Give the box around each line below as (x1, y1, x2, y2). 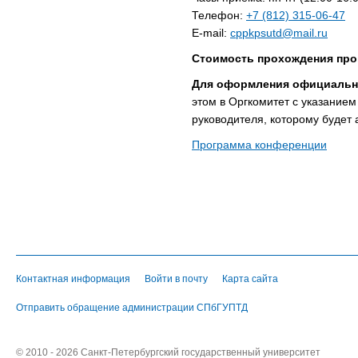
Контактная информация (16, 273, 130, 285)
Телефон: (192, 9, 246, 22)
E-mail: (192, 26, 230, 40)
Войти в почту (145, 273, 208, 285)
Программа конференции (192, 138, 327, 152)
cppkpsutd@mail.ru (230, 26, 328, 40)
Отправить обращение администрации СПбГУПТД (16, 302, 248, 314)
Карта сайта (222, 273, 278, 285)
